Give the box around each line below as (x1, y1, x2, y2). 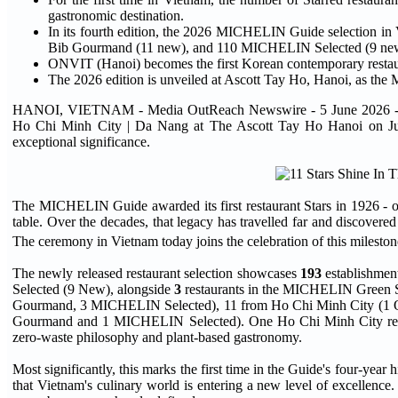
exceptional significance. (12, 134, 150, 149)
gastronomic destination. (48, 8, 184, 23)
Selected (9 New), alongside (12, 282, 174, 298)
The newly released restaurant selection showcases (12, 266, 300, 282)
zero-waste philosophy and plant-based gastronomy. (12, 330, 302, 346)
